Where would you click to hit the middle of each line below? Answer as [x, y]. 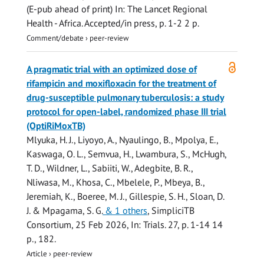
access [39, 76]
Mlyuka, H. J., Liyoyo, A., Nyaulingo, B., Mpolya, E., [122, 140]
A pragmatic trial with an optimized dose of [112, 69]
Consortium [49, 225]
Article [37, 254]
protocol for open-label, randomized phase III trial [126, 112]
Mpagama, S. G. [72, 211]
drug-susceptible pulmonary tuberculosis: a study [125, 98]
